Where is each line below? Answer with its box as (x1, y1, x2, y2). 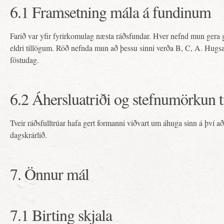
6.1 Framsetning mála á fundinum (10, 1, 211, 22)
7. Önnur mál (10, 163, 89, 184)
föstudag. (10, 54, 39, 65)
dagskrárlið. (10, 129, 47, 140)
